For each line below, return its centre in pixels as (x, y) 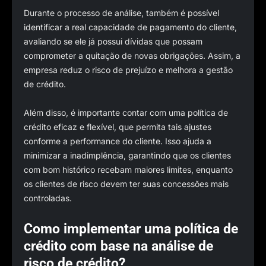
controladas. (48, 198)
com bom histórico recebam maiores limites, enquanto (128, 170)
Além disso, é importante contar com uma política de (126, 113)
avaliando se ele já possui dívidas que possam (113, 41)
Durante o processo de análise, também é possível (121, 12)
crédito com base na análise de (118, 246)
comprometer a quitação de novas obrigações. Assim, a (132, 55)
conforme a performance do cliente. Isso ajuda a (118, 141)
